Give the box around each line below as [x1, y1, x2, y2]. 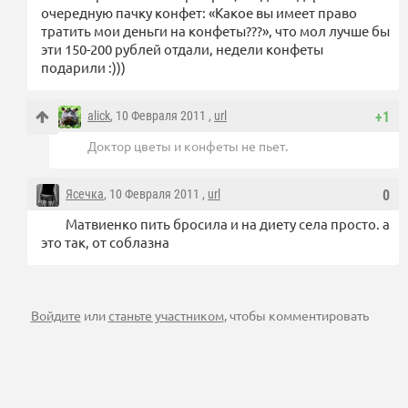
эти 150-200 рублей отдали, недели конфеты [41, 39, 323, 57]
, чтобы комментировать [223, 306, 369, 323]
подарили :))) [41, 57, 126, 76]
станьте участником [107, 306, 224, 323]
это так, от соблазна [41, 232, 169, 250]
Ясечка [66, 186, 104, 201]
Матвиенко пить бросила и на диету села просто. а [66, 214, 390, 232]
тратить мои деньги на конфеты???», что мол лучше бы [41, 21, 390, 39]
